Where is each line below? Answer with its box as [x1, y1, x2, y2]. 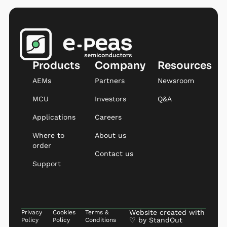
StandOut [148, 216, 182, 224]
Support [32, 160, 61, 168]
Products [32, 59, 80, 72]
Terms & [85, 209, 109, 216]
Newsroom [157, 77, 194, 85]
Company [95, 59, 146, 72]
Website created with [129, 208, 205, 216]
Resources [157, 59, 212, 72]
